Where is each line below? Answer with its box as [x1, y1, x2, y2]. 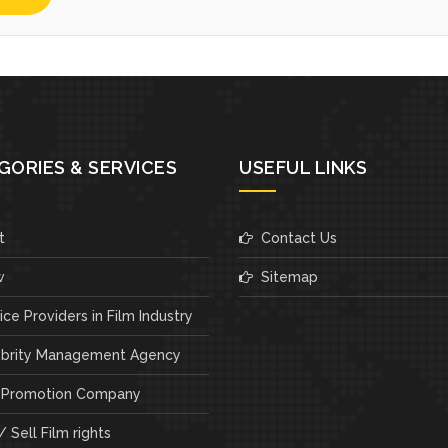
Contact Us [253, 229, 337, 246]
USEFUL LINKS [239, 156, 367, 178]
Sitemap [253, 268, 318, 285]
